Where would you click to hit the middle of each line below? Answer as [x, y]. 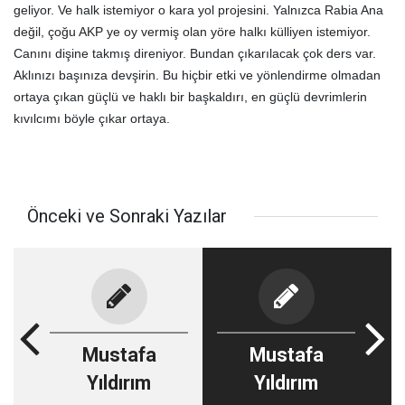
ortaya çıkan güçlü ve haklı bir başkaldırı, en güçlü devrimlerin [190, 97]
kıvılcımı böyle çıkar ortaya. [92, 118]
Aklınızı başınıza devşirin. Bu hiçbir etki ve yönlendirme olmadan [197, 75]
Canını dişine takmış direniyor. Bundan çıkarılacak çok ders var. [195, 53]
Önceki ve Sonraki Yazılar [127, 216]
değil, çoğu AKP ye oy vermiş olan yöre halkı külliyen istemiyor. [192, 32]
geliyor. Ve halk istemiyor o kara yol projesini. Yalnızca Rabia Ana [198, 10]
